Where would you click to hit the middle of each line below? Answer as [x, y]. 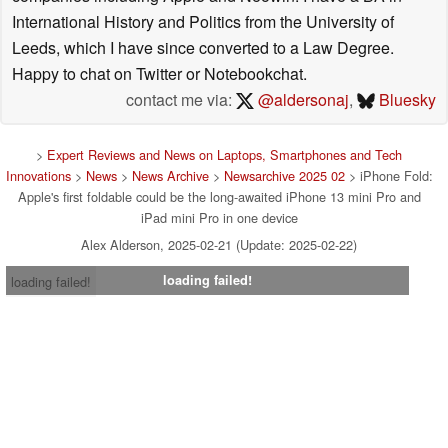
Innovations [38, 175]
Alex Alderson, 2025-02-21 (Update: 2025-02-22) [219, 244]
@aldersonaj [301, 99]
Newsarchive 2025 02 [284, 175]
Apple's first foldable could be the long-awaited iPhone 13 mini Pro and [219, 196]
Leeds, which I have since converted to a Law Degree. [203, 47]
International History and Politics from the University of [203, 21]
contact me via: [181, 99]
